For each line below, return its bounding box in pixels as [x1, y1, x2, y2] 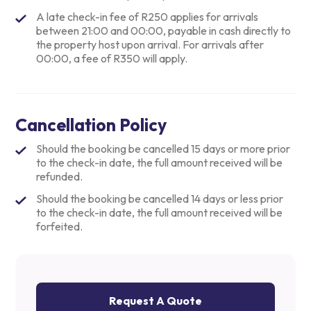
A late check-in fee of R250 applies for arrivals [36, 10, 259, 24]
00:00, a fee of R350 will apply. [36, 51, 188, 66]
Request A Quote [109, 293, 202, 308]
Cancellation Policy [15, 114, 167, 137]
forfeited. [36, 219, 83, 234]
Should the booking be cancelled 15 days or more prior [36, 142, 291, 156]
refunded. [36, 169, 83, 184]
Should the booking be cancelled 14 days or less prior [36, 192, 284, 206]
